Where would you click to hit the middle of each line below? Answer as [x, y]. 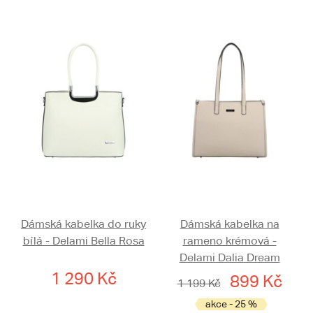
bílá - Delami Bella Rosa [83, 241]
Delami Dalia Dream [230, 258]
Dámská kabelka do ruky [83, 224]
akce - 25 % [231, 304]
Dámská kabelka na [230, 224]
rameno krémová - [230, 241]
